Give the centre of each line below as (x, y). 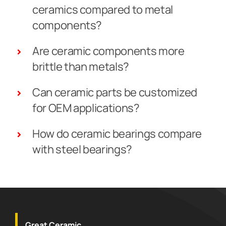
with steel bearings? (82, 149)
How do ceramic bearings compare (117, 133)
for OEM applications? (86, 108)
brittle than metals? (80, 66)
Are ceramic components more (108, 51)
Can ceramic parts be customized (115, 92)
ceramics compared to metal (102, 9)
